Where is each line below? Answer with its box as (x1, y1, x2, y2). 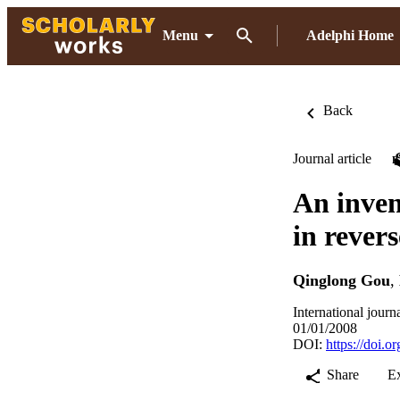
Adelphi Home (306, 28, 394, 43)
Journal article (293, 151, 371, 166)
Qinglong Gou (293, 271, 390, 290)
